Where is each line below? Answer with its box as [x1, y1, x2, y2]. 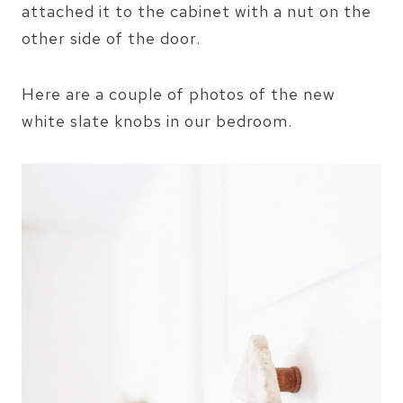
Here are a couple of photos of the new [22, 84, 336, 105]
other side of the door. [22, 28, 201, 49]
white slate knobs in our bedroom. [22, 111, 292, 132]
